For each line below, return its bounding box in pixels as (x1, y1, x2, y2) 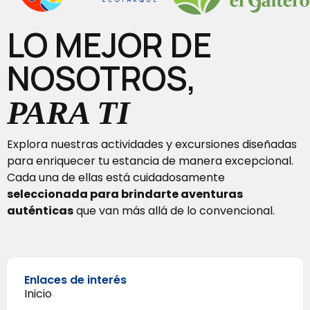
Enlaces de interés (24, 271, 127, 288)
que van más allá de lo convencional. (73, 203, 275, 219)
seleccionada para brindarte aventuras (7, 186, 243, 203)
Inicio (24, 285, 52, 302)
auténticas (7, 203, 73, 219)
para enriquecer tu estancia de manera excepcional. (7, 153, 293, 170)
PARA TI (7, 94, 130, 131)
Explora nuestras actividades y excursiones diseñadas (7, 136, 297, 153)
